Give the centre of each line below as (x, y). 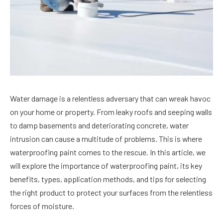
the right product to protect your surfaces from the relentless (111, 192)
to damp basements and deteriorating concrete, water (99, 125)
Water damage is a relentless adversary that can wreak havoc (110, 98)
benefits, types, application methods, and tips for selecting (108, 179)
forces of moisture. (42, 206)
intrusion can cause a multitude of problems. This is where (106, 138)
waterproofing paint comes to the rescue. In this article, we (108, 152)
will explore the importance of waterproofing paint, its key (106, 165)
